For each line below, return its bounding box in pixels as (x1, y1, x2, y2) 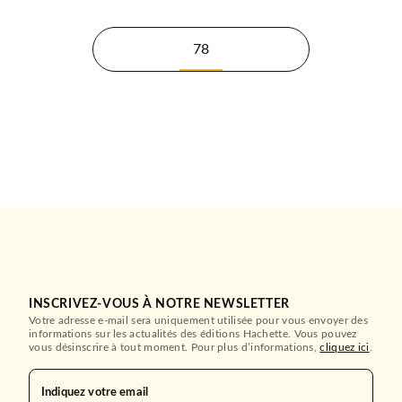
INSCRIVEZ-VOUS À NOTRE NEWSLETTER (29, 297, 290, 310)
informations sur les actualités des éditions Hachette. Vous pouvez (29, 328, 357, 339)
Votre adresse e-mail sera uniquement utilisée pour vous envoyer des (29, 314, 369, 326)
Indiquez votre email (41, 386, 148, 398)
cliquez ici (319, 341, 370, 353)
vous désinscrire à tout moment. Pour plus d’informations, (29, 341, 320, 353)
